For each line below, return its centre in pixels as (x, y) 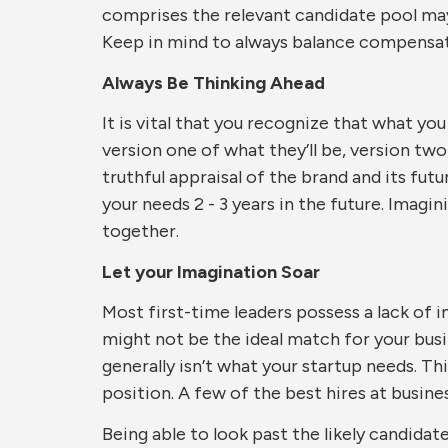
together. (140, 231)
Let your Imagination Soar (211, 271)
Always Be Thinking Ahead (213, 82)
